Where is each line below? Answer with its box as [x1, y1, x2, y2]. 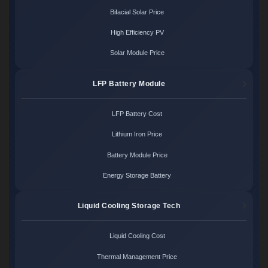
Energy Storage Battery [103, 171, 172, 179]
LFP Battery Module [93, 79, 166, 88]
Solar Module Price [109, 49, 165, 57]
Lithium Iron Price [112, 130, 163, 138]
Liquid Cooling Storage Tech [77, 201, 181, 210]
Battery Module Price [106, 151, 167, 159]
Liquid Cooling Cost [109, 232, 165, 240]
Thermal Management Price [97, 252, 178, 260]
